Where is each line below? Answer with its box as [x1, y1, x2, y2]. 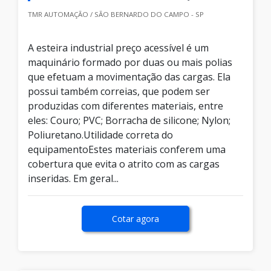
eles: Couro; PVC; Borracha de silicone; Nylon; [28, 114, 230, 128]
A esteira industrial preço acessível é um [28, 41, 209, 55]
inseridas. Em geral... [28, 172, 119, 186]
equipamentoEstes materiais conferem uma [28, 143, 226, 157]
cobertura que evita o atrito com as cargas [28, 157, 220, 171]
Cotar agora [112, 213, 159, 225]
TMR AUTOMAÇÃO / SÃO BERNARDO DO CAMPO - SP [28, 10, 204, 19]
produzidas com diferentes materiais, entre [28, 99, 223, 113]
